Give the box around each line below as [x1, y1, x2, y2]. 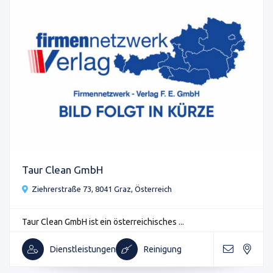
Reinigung [144, 244, 182, 254]
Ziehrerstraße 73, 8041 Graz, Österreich [32, 185, 172, 194]
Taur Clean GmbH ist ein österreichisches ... [22, 217, 184, 227]
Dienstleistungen [50, 244, 116, 254]
